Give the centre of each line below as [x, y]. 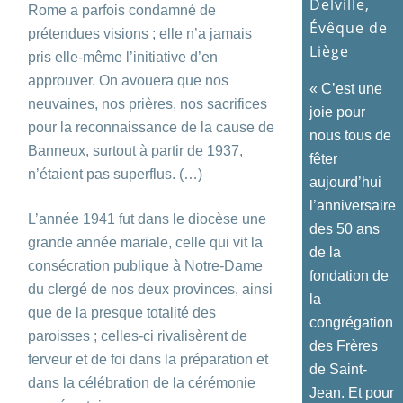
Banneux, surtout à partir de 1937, [135, 150]
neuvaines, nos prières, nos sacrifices [148, 103]
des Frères [344, 345]
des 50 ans [345, 228]
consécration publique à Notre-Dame [145, 265]
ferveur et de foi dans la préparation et [148, 359]
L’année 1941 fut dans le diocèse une [147, 219]
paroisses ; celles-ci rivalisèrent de [138, 336]
